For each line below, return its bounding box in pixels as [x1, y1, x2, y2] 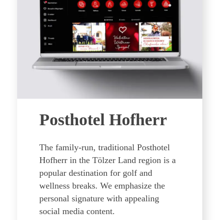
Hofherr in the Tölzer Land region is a [39, 155, 176, 165]
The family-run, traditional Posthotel [39, 142, 170, 152]
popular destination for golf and [39, 168, 152, 178]
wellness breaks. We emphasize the [39, 181, 165, 191]
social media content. [39, 206, 115, 216]
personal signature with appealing [39, 193, 159, 203]
